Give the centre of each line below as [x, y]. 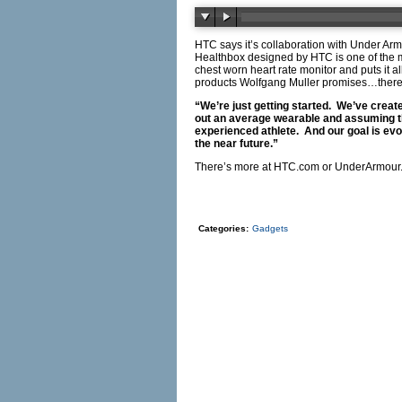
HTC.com [297, 167]
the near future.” [236, 144]
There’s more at [234, 167]
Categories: [223, 228]
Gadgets [270, 228]
